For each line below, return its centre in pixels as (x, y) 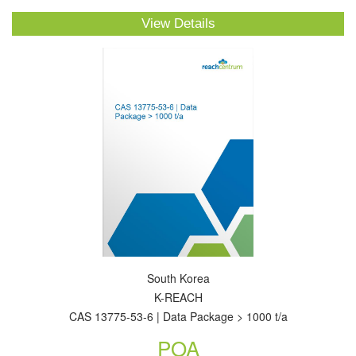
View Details (178, 23)
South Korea (178, 278)
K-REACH (178, 297)
